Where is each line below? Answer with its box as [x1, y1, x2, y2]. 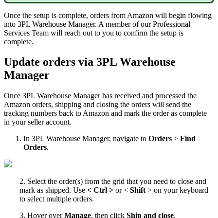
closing [96, 100, 118, 109]
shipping [55, 100, 81, 109]
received [114, 91, 140, 100]
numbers [31, 109, 57, 118]
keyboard [180, 186, 208, 195]
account [46, 118, 70, 127]
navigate [113, 134, 139, 143]
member [106, 19, 130, 28]
